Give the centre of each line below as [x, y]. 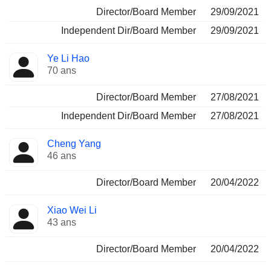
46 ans [62, 156]
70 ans [62, 70]
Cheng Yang [74, 144]
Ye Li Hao [68, 58]
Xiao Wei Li [72, 210]
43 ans [62, 222]
